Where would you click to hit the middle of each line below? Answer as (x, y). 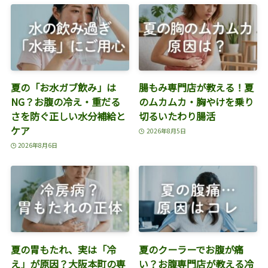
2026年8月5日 (166, 130)
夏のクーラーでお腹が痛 (191, 249)
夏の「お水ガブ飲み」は (63, 88)
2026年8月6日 (38, 145)
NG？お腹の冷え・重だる (65, 102)
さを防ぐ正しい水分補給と (68, 116)
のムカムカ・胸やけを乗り (197, 102)
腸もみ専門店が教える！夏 (197, 88)
